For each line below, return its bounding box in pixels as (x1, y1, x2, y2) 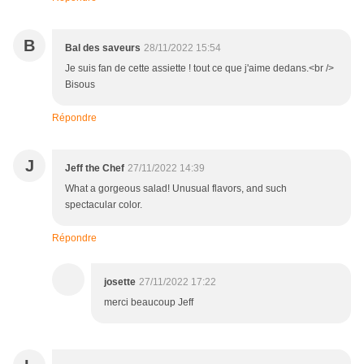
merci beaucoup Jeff (104, 297, 193, 309)
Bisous (65, 79, 95, 91)
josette (104, 276, 136, 288)
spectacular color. (65, 199, 142, 211)
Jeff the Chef (65, 162, 124, 175)
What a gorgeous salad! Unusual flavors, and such (65, 183, 287, 195)
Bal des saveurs (65, 42, 141, 54)
